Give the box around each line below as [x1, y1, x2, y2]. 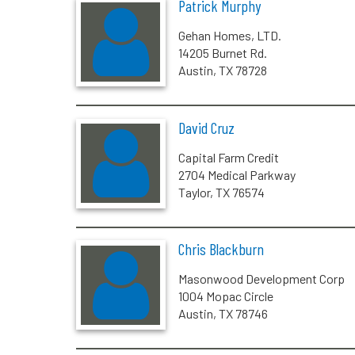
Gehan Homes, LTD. [177, 28, 281, 44]
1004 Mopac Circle [177, 288, 273, 304]
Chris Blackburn [177, 239, 264, 259]
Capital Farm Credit [177, 149, 279, 165]
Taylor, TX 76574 [177, 184, 265, 200]
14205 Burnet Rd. [177, 45, 267, 61]
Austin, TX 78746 [177, 306, 268, 322]
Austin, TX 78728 [177, 63, 267, 78]
